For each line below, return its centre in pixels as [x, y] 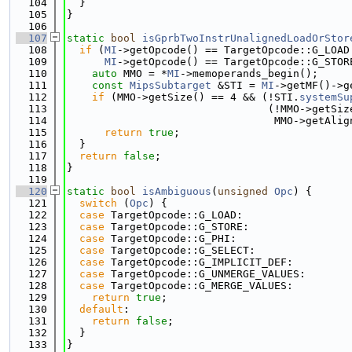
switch [98, 203]
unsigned [243, 191]
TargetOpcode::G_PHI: [170, 238]
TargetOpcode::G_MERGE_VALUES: [199, 286]
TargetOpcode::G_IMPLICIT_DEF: [199, 262]
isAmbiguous [177, 191]
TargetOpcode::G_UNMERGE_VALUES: [205, 274]
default [101, 309]
